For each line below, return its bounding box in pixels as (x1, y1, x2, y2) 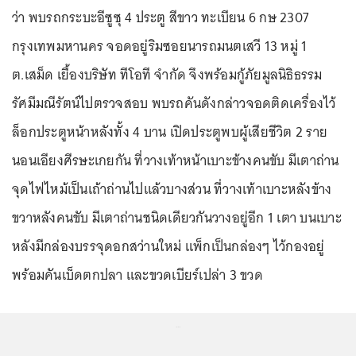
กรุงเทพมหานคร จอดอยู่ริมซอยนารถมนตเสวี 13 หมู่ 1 (12, 34, 308, 58)
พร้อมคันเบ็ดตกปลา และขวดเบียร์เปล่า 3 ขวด (12, 263, 263, 287)
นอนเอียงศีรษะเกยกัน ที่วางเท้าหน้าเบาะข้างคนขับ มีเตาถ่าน (12, 149, 339, 172)
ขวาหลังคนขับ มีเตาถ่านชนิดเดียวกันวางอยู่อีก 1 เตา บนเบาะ (12, 206, 342, 230)
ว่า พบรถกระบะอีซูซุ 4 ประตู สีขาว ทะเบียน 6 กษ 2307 (12, 6, 308, 29)
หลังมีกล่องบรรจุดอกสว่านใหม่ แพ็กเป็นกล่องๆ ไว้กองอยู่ (12, 234, 325, 258)
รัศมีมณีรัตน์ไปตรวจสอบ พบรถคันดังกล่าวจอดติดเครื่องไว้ (12, 91, 336, 115)
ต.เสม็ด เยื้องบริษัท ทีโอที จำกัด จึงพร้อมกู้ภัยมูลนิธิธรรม (12, 63, 323, 87)
